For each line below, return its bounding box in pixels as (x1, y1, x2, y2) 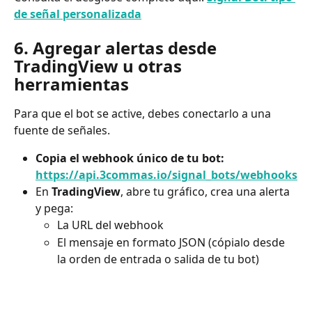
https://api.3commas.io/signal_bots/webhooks (36, 167, 297, 183)
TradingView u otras (14, 54, 186, 78)
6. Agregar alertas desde (14, 36, 221, 60)
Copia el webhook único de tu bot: (36, 150, 224, 166)
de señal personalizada (14, 6, 141, 22)
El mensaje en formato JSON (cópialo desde (57, 234, 288, 250)
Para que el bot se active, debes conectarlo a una (14, 106, 274, 122)
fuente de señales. (14, 123, 110, 139)
